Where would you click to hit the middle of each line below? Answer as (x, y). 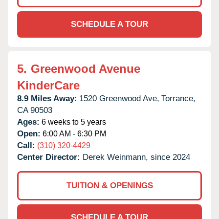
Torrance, (178, 98)
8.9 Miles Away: (47, 98)
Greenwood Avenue (86, 68)
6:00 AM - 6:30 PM (73, 133)
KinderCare (48, 85)
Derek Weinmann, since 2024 (136, 157)
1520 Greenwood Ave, (119, 98)
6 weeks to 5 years (73, 122)
